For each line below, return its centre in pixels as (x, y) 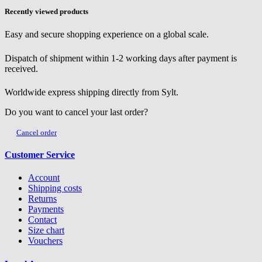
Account (44, 178)
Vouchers (45, 241)
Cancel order (37, 132)
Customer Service (40, 155)
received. (21, 68)
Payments (46, 209)
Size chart (46, 230)
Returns (42, 199)
